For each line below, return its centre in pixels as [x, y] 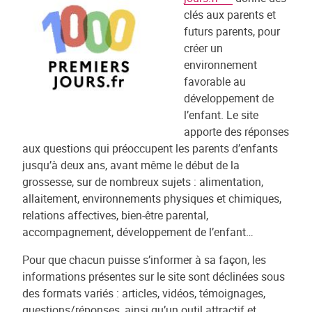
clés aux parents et [230, 15]
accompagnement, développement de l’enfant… [138, 232]
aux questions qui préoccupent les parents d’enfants [150, 148]
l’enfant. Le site [221, 115]
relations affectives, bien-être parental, [115, 215]
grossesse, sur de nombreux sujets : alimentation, [143, 182]
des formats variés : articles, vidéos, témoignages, [144, 293]
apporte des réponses [236, 132]
